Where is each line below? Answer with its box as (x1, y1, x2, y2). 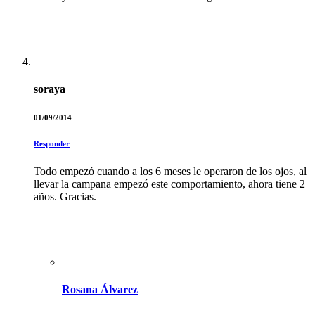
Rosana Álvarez (62, 283, 138, 296)
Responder (34, 139, 70, 148)
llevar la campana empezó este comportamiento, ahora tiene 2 (34, 178, 305, 191)
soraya (34, 83, 65, 96)
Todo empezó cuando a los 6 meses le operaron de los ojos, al (34, 165, 307, 178)
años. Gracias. (34, 191, 96, 203)
